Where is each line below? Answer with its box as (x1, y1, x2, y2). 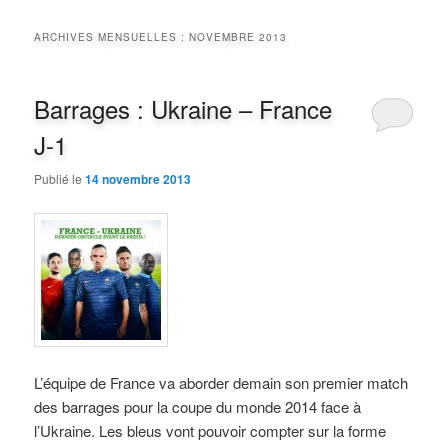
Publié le (34, 170, 86, 188)
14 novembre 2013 (85, 170, 192, 189)
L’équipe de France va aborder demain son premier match (34, 372, 409, 394)
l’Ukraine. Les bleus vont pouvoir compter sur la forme (34, 420, 387, 442)
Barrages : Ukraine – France (34, 91, 333, 127)
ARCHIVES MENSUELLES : (34, 30, 190, 45)
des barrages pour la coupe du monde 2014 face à (34, 396, 362, 418)
